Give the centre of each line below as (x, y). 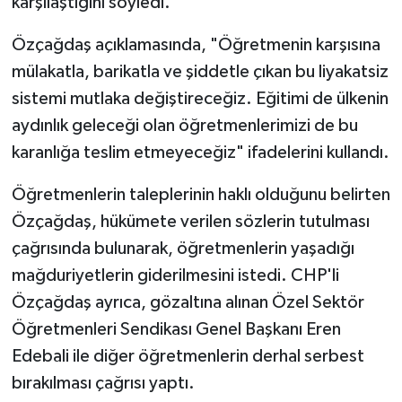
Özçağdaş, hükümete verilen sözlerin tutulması (190, 221)
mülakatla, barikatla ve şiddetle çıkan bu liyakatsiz (200, 71)
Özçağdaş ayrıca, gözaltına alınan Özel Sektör (188, 302)
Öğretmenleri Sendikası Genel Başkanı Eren (176, 329)
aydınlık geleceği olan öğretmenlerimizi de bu (184, 125)
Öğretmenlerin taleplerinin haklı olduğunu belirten (201, 194)
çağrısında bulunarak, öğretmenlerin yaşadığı (183, 248)
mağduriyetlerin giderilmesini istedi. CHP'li (175, 275)
